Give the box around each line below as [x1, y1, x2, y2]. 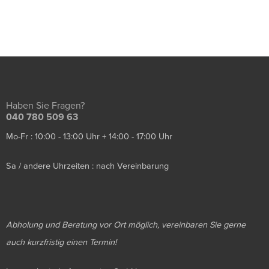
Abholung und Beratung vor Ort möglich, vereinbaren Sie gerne [6, 219, 246, 230]
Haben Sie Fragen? [6, 99, 85, 112]
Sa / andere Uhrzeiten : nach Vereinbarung [6, 160, 169, 171]
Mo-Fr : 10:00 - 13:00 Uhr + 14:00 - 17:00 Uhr [6, 131, 172, 142]
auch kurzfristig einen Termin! [6, 237, 116, 247]
